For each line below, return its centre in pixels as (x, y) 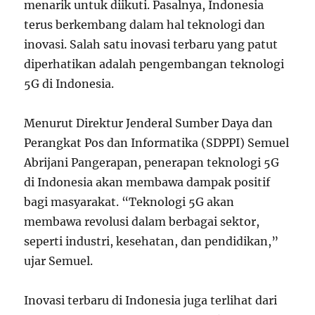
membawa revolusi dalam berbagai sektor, (142, 221)
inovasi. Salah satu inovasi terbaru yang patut (151, 44)
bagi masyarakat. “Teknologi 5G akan (129, 202)
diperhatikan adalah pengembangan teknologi (154, 64)
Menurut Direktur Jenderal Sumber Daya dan (149, 123)
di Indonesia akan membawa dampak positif (147, 182)
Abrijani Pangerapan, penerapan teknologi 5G (152, 162)
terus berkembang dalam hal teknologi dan (145, 25)
